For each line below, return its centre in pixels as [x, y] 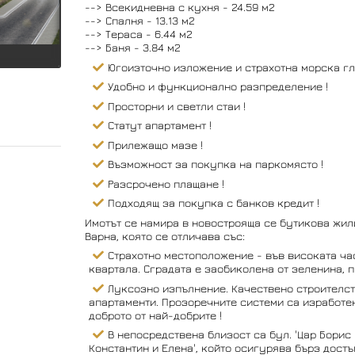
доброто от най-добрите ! [155, 315]
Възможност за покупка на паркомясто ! [215, 164]
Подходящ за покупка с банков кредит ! [213, 202]
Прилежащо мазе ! [157, 144]
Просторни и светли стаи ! [176, 105]
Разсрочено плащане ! [166, 183]
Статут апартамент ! [159, 125]
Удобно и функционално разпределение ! [219, 86]
